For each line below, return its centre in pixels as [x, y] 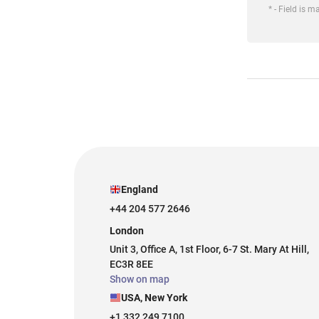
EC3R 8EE [131, 265]
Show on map [140, 279]
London [127, 231]
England [140, 190]
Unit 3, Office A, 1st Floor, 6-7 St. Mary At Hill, [209, 250]
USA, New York [154, 298]
